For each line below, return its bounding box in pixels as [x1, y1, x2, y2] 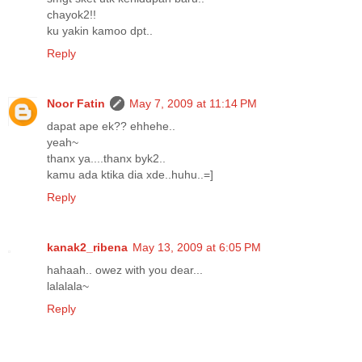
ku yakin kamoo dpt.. [47, 23, 153, 37]
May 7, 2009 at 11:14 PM [129, 96, 257, 110]
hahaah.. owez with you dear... [47, 263, 203, 276]
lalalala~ [47, 279, 89, 293]
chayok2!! [47, 7, 96, 21]
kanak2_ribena [47, 240, 128, 254]
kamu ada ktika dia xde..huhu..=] [47, 167, 213, 181]
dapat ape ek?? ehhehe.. [47, 119, 175, 133]
